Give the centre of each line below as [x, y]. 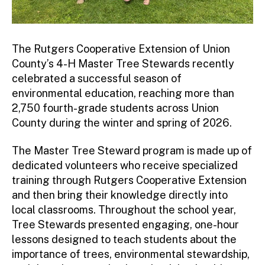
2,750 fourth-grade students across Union [115, 108]
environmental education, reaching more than [123, 93]
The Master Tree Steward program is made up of [132, 151]
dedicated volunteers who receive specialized [125, 166]
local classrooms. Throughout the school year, [124, 210]
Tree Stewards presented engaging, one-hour [125, 225]
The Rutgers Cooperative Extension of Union [121, 49]
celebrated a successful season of [97, 78]
